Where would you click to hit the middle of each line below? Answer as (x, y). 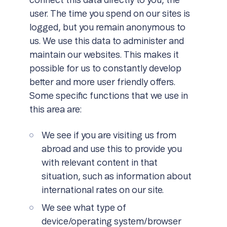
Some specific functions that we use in (108, 96)
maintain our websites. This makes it (104, 55)
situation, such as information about (116, 177)
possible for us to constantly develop (105, 69)
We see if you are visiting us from (109, 136)
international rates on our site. (102, 191)
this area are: (55, 110)
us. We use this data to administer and (106, 42)
